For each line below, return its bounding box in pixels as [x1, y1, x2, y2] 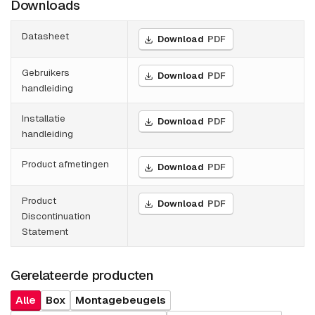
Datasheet [22, 30, 69, 43]
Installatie [22, 112, 65, 125]
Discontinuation [22, 210, 91, 223]
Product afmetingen [22, 157, 109, 171]
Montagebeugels [75, 293, 166, 307]
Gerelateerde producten [11, 266, 154, 285]
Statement [22, 225, 68, 238]
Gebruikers [22, 66, 70, 79]
